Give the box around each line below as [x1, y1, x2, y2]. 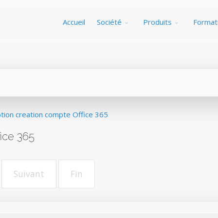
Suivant [14, 168, 44, 180]
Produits [143, 17, 172, 27]
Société [97, 17, 122, 27]
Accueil [63, 17, 85, 27]
